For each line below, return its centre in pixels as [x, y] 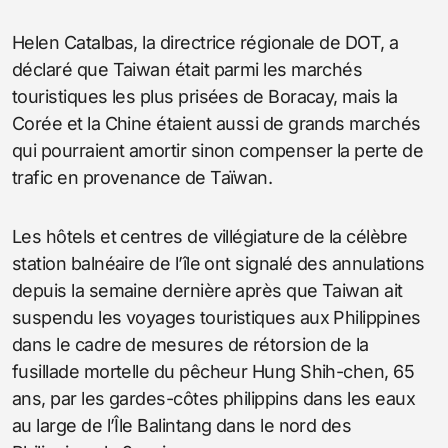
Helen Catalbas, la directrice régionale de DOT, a [205, 42]
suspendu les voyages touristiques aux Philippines [216, 317]
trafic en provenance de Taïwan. [142, 177]
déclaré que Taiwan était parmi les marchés [187, 69]
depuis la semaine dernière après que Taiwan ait [207, 290]
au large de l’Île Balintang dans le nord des [182, 425]
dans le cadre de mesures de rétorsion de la [190, 344]
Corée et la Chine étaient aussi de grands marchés [216, 123]
